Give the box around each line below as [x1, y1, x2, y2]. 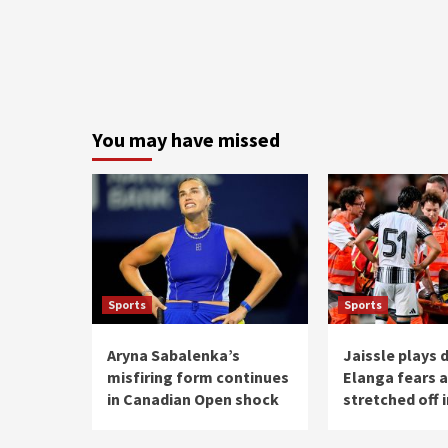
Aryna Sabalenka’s [107, 345, 240, 365]
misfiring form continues [107, 367, 289, 387]
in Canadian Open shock [107, 389, 279, 409]
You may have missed [92, 127, 280, 152]
